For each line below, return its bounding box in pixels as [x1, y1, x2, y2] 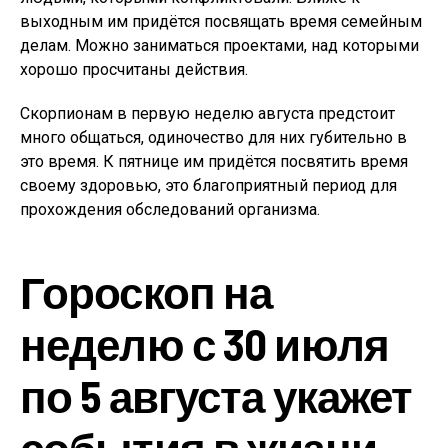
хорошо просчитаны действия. [20, 60, 248, 79]
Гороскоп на [20, 265, 273, 318]
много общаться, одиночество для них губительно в [20, 128, 407, 147]
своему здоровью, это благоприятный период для [20, 176, 397, 195]
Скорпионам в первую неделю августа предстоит [20, 104, 395, 123]
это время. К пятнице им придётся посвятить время [20, 152, 408, 171]
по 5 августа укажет [20, 369, 413, 422]
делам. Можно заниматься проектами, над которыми [20, 36, 419, 55]
